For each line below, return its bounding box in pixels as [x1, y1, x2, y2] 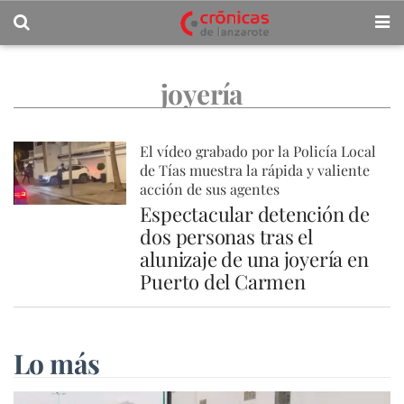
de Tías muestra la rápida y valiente [140, 161, 371, 179]
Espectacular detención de [140, 200, 370, 227]
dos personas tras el [140, 223, 313, 250]
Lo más [14, 345, 100, 381]
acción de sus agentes [140, 179, 280, 198]
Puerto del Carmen [140, 268, 306, 295]
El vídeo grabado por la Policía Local [140, 142, 377, 161]
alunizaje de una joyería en [140, 245, 369, 272]
